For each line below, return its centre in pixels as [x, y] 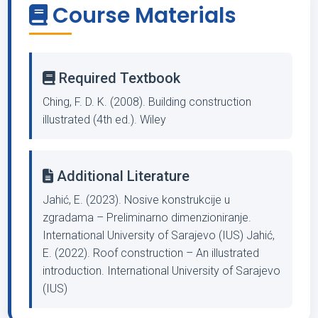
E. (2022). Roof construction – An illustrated [151, 253]
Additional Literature [121, 176]
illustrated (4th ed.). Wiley [104, 120]
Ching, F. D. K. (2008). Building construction [147, 102]
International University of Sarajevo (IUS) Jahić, [159, 235]
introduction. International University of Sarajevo [161, 271]
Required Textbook [118, 78]
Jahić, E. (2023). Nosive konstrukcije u [136, 200]
